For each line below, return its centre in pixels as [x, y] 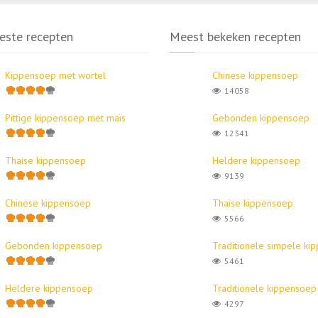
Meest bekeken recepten [235, 36]
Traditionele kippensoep [264, 288]
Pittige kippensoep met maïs [65, 117]
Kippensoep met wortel [55, 75]
